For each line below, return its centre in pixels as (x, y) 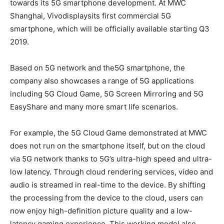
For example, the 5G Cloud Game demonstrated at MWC (108, 133)
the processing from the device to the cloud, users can (106, 198)
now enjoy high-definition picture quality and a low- (101, 211)
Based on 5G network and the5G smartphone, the (97, 68)
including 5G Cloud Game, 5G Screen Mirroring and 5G (107, 94)
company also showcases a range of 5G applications (102, 81)
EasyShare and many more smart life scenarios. (94, 107)
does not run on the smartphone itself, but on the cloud (107, 146)
